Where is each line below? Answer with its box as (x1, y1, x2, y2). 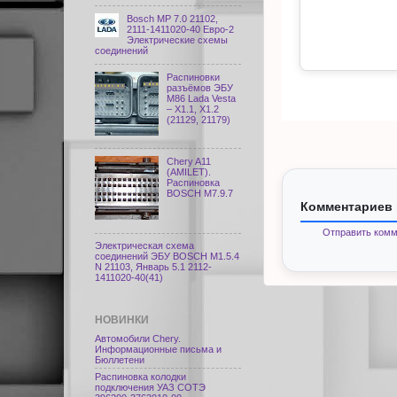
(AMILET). (167, 166, 212, 177)
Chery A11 (167, 155, 212, 167)
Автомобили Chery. (95, 333, 181, 345)
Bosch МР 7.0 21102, (127, 12, 219, 24)
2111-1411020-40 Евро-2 (127, 23, 235, 35)
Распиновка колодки (95, 370, 186, 382)
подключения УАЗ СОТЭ (95, 381, 206, 393)
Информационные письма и (95, 344, 222, 355)
